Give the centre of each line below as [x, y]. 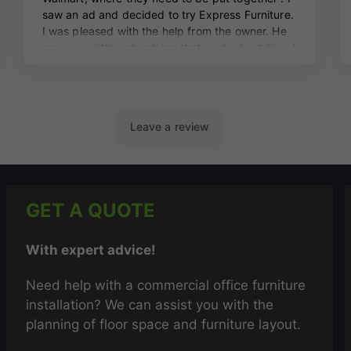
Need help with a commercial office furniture [166, 285]
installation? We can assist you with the [150, 304]
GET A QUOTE [91, 210]
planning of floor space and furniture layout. [164, 324]
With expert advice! [91, 250]
